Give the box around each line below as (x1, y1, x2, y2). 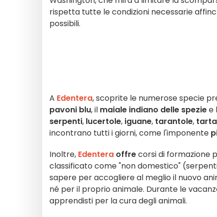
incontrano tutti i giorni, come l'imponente (49, 127, 211, 139)
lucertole (86, 116, 121, 127)
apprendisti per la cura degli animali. (49, 195, 187, 206)
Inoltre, (49, 149, 76, 160)
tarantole (155, 116, 193, 127)
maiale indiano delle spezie (100, 104, 207, 115)
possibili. (49, 18, 80, 29)
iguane (124, 116, 152, 127)
